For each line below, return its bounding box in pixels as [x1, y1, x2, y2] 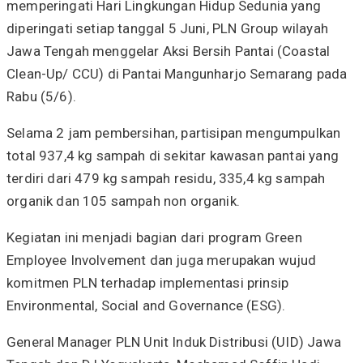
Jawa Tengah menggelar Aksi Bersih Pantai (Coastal [6, 42, 331, 59]
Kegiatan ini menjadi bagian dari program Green [6, 228, 302, 246]
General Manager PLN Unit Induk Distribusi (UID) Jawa [6, 333, 341, 350]
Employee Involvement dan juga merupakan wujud [6, 251, 317, 268]
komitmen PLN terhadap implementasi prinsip [6, 274, 289, 291]
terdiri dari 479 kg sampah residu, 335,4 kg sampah [6, 169, 326, 186]
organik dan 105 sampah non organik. [6, 192, 240, 209]
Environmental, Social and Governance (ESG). [6, 297, 286, 314]
